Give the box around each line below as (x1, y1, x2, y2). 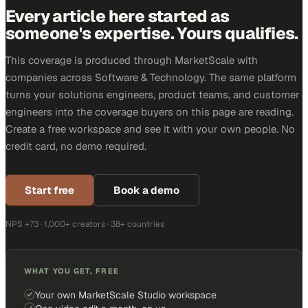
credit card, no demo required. (5, 140, 146, 153)
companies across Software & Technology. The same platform (5, 71, 296, 84)
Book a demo (113, 184, 179, 197)
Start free (25, 184, 74, 197)
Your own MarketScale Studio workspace (35, 289, 217, 301)
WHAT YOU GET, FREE (24, 266, 119, 276)
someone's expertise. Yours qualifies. (5, 23, 298, 44)
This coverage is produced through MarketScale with (5, 54, 258, 67)
